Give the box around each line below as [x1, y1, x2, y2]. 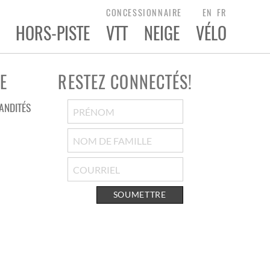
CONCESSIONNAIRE [105, 6, 182, 19]
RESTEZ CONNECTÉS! [58, 69, 193, 94]
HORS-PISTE [16, 20, 90, 45]
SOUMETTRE [113, 189, 166, 199]
